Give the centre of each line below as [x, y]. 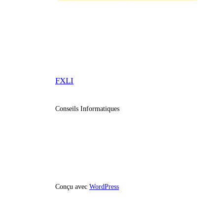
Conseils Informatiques [87, 108]
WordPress [104, 186]
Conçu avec [72, 186]
